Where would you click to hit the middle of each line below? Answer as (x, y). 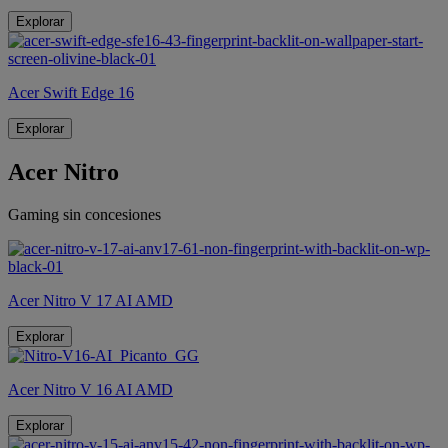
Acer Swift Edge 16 (71, 93)
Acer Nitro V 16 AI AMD (90, 390)
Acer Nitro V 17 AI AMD (90, 301)
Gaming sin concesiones (84, 215)
